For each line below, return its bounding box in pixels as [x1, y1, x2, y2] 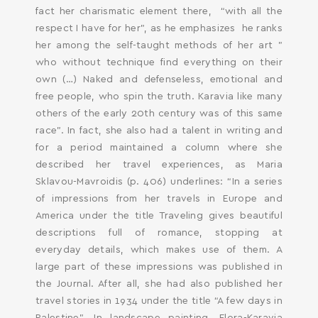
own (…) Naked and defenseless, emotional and [35, 75, 283, 84]
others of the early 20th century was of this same [35, 109, 283, 119]
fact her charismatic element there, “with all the [35, 6, 283, 16]
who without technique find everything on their [35, 57, 283, 67]
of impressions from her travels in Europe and [35, 194, 283, 204]
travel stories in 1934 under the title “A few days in [35, 296, 283, 306]
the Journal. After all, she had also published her [35, 279, 283, 289]
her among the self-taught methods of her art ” [35, 40, 283, 50]
